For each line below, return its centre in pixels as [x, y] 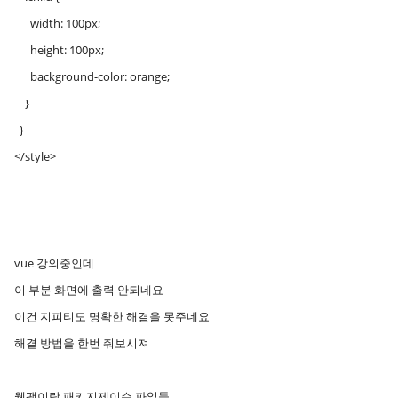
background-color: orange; [92, 76]
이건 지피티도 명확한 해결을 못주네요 [112, 316]
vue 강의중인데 [54, 263]
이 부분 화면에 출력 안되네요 [89, 290]
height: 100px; [59, 50]
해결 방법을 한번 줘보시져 [82, 343]
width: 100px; [57, 23]
